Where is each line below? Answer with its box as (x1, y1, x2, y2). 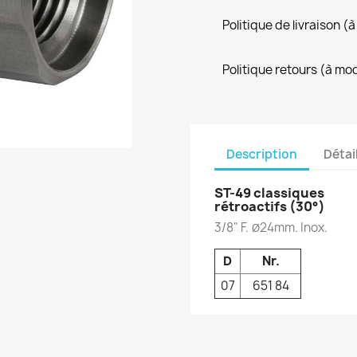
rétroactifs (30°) (214, 198, 325, 215)
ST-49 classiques (214, 184, 324, 202)
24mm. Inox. (260, 219, 328, 236)
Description (226, 145, 297, 163)
